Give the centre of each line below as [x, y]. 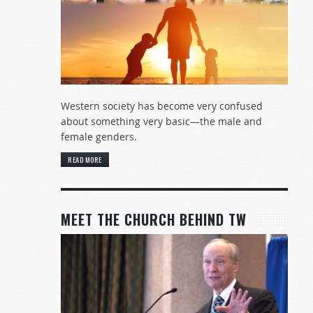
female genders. [99, 136]
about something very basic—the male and [161, 121]
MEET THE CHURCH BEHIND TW [154, 220]
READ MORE [85, 160]
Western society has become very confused [162, 105]
